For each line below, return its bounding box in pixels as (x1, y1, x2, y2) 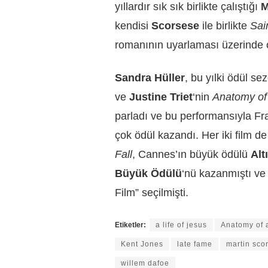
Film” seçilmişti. (115, 186, 188, 199)
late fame (177, 240, 212, 249)
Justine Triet (129, 90, 193, 103)
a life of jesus (156, 221, 207, 230)
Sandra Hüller (115, 71, 185, 84)
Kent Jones (121, 240, 163, 249)
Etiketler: (115, 221, 146, 230)
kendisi (115, 20, 151, 32)
